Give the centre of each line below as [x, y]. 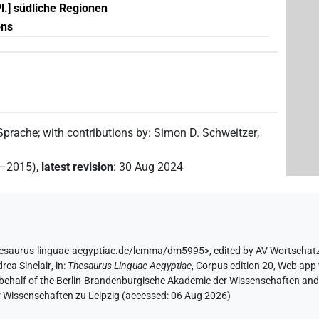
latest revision [78, 167]
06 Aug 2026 [199, 296]
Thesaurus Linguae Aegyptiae [130, 266]
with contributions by [96, 133]
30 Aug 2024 [151, 167]
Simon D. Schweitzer [206, 133]
